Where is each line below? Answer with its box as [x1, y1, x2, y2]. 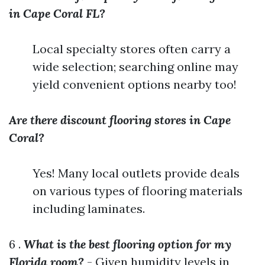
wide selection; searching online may [33, 59, 238, 74]
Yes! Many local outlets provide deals [33, 166, 240, 180]
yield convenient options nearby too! [33, 77, 237, 92]
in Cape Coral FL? [9, 6, 105, 21]
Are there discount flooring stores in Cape [9, 112, 231, 127]
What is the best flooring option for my [24, 237, 231, 251]
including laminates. [33, 201, 145, 216]
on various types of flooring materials [33, 183, 243, 198]
